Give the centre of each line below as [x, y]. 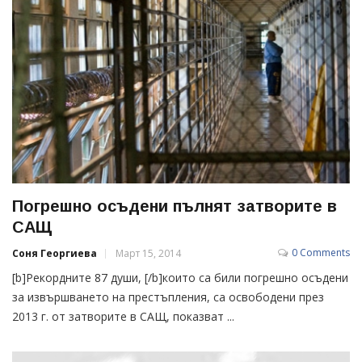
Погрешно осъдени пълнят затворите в [175, 206]
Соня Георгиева [55, 253]
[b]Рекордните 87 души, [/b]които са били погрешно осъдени [180, 277]
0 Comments [321, 252]
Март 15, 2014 [148, 253]
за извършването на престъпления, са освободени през [168, 297]
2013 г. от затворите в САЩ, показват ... [123, 316]
